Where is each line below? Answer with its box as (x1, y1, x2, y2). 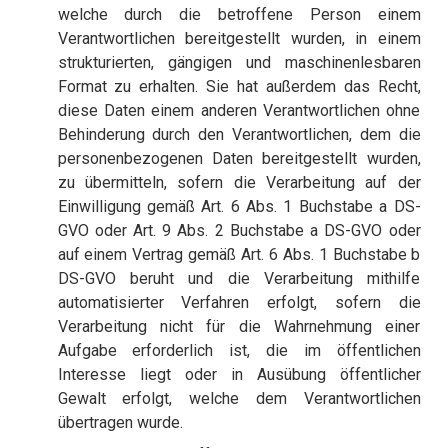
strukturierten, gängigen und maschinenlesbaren (57, 53, 421, 73)
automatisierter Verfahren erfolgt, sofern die (57, 293, 421, 313)
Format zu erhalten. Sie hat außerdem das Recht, (57, 77, 421, 97)
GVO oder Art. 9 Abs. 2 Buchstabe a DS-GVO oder (57, 221, 421, 241)
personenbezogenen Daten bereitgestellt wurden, (57, 149, 421, 169)
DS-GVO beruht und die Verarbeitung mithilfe (57, 269, 421, 289)
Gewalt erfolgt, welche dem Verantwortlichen (57, 389, 421, 409)
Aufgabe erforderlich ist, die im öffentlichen (57, 341, 421, 361)
